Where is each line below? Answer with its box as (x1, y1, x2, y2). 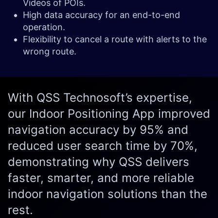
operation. (23, 21, 68, 32)
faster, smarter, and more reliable (8, 170, 194, 185)
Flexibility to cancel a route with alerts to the (23, 34, 207, 44)
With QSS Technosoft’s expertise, (8, 90, 192, 105)
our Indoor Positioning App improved (8, 106, 210, 121)
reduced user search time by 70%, (8, 138, 198, 153)
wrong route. (23, 46, 76, 56)
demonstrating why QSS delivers (8, 154, 189, 169)
